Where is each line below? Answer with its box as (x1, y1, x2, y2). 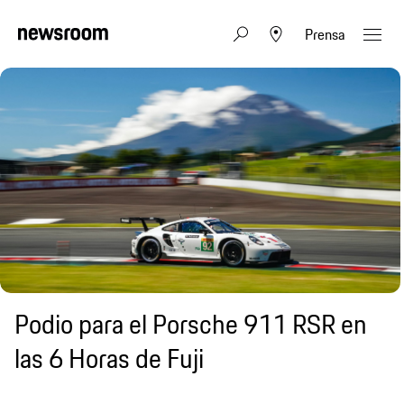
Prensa (305, 23, 345, 45)
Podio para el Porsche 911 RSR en (14, 304, 367, 344)
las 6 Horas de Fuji (14, 338, 204, 378)
